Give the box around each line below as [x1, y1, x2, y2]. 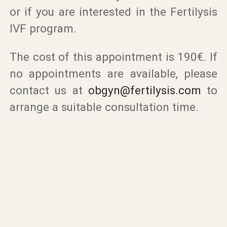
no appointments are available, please [9, 66, 218, 80]
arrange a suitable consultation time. [9, 100, 199, 113]
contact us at [9, 83, 88, 97]
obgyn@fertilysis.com [88, 83, 201, 97]
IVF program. [9, 22, 77, 35]
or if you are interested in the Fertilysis [9, 5, 218, 18]
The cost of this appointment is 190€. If [9, 50, 218, 63]
